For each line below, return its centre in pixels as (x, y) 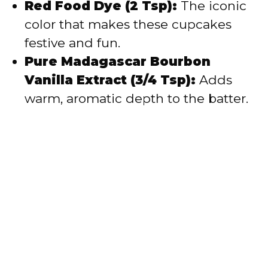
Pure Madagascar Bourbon (118, 62)
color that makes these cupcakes (128, 25)
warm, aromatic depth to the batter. (136, 99)
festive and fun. (72, 43)
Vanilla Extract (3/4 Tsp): (110, 80)
